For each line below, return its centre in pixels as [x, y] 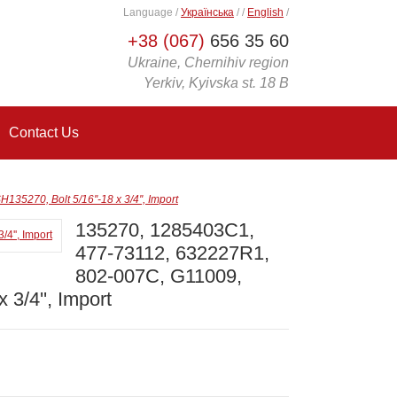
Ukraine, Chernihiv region [208, 62]
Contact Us [44, 132]
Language [149, 12]
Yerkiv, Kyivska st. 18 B [216, 83]
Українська [207, 12]
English [265, 12]
